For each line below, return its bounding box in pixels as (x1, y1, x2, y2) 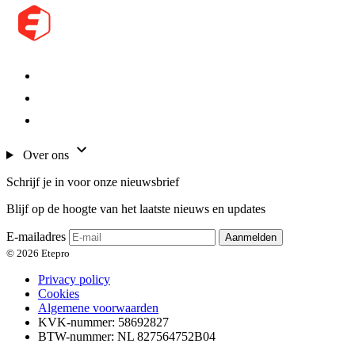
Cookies (38, 287, 79, 300)
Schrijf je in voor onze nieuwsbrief (6, 175, 179, 189)
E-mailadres (6, 230, 69, 243)
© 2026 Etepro (6, 247, 70, 259)
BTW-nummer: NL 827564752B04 (38, 330, 216, 343)
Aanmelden (225, 231, 277, 243)
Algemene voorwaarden (38, 301, 158, 315)
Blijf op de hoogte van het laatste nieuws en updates (6, 202, 265, 216)
